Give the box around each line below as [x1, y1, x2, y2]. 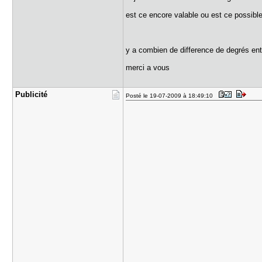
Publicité [15, 90, 48, 99]
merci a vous [126, 63, 170, 72]
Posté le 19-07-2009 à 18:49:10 [126, 92, 217, 99]
